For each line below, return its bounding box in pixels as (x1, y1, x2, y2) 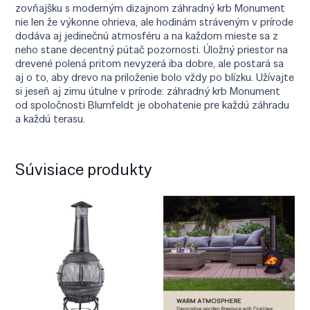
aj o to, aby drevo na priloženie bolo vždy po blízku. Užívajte (15, 69, 295, 84)
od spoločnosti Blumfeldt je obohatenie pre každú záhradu (15, 97, 290, 112)
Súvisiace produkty (15, 158, 152, 180)
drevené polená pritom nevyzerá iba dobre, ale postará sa (15, 55, 284, 71)
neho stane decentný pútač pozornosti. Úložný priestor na (15, 42, 289, 57)
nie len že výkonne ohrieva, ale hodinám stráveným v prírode (15, 14, 294, 29)
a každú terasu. (15, 111, 86, 126)
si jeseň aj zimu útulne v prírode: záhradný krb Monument (15, 83, 281, 98)
